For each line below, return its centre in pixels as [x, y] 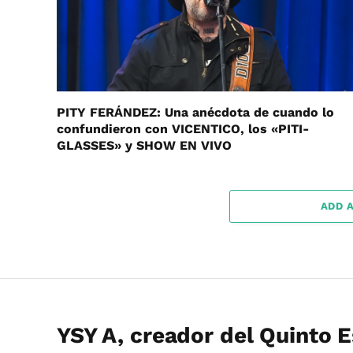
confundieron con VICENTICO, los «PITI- [183, 129]
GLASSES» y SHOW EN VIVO [144, 145]
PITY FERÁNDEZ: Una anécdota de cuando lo [195, 112]
